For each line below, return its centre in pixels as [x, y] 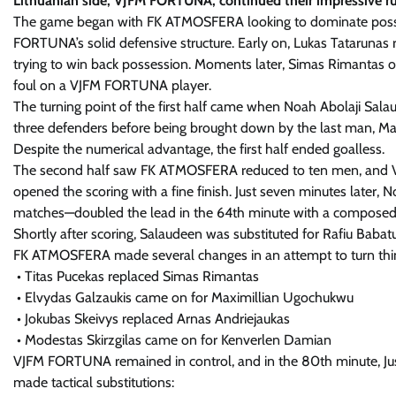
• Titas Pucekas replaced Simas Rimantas [136, 276]
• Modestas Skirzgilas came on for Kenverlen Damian [172, 340]
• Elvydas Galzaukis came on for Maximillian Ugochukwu [183, 297]
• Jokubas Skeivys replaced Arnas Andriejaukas [152, 319]
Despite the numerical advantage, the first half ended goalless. [199, 149]
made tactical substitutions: [94, 382]
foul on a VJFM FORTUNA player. [112, 85]
